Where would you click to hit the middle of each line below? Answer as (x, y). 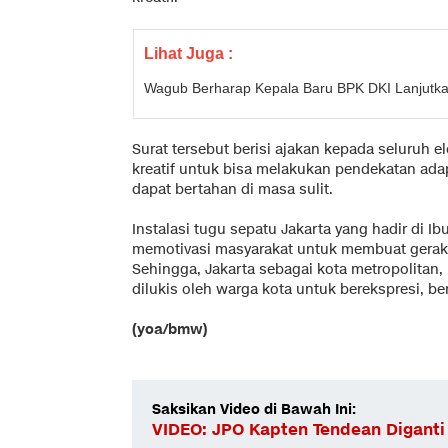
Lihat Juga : (188, 53)
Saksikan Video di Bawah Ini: (254, 409)
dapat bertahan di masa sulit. (232, 189)
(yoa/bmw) (170, 329)
